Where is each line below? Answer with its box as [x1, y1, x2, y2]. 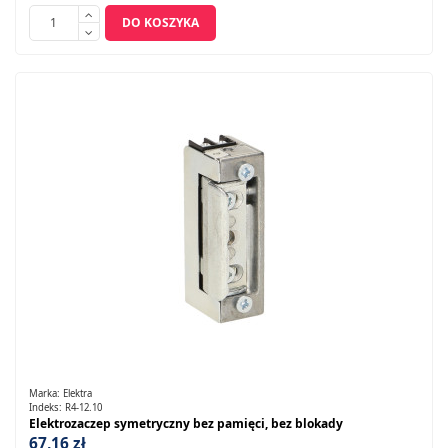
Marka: [28, 387, 63, 401]
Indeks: [28, 400, 65, 414]
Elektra [62, 387, 92, 401]
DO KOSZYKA [121, 13, 199, 31]
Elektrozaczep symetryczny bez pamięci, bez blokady [28, 415, 343, 433]
